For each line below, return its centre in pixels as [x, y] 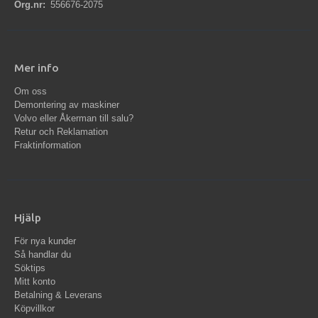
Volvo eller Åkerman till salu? [74, 119]
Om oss [31, 92]
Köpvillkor [34, 309]
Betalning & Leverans [58, 295]
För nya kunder [45, 241]
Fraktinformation [48, 146]
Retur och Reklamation [61, 132]
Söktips [30, 268]
